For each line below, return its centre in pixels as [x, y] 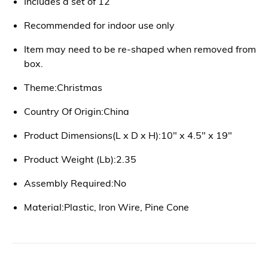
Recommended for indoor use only [99, 25]
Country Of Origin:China [77, 111]
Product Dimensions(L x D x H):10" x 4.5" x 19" [128, 135]
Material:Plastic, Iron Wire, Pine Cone [106, 207]
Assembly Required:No [75, 183]
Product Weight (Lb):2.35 [80, 159]
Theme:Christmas [63, 87]
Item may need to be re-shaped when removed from [140, 49]
